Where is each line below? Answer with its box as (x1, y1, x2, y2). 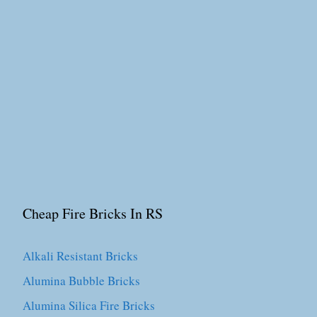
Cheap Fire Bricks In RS (23, 204, 163, 223)
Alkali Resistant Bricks (23, 248, 139, 264)
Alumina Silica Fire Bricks (23, 297, 156, 313)
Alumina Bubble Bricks (23, 272, 141, 289)
